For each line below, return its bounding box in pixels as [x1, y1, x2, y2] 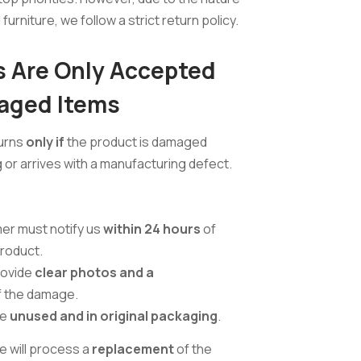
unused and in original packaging [10, 307, 218, 326]
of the [174, 339, 212, 358]
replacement [92, 339, 174, 358]
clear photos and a [35, 263, 154, 282]
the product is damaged [64, 133, 207, 151]
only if [26, 133, 64, 151]
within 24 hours [103, 220, 201, 239]
